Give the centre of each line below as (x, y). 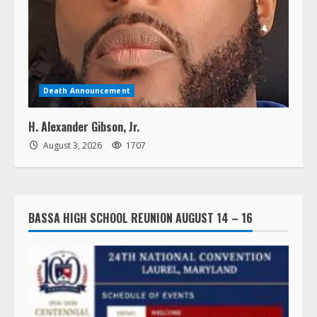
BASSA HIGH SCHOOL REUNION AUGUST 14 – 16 (140, 218)
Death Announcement (87, 90)
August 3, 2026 (73, 145)
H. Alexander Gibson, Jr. (84, 126)
